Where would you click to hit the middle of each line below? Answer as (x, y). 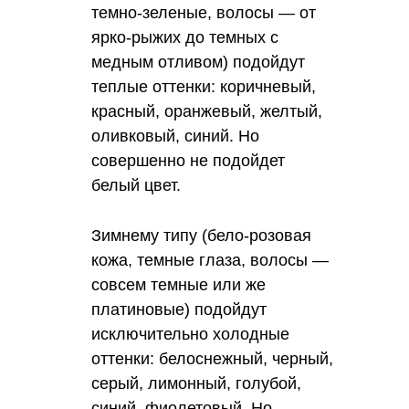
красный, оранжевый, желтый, (207, 111)
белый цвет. (136, 185)
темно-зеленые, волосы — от (204, 12)
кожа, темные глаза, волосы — (210, 260)
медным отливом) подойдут (198, 62)
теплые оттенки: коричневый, (204, 86)
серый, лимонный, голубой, (196, 383)
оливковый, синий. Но (175, 136)
